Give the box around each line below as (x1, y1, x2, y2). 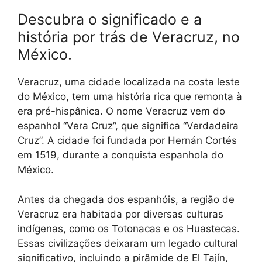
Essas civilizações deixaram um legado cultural (18, 237, 238, 249)
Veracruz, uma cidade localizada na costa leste (18, 76, 240, 88)
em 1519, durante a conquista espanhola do (18, 149, 223, 161)
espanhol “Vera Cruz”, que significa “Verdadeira (18, 120, 239, 132)
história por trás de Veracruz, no (18, 28, 240, 46)
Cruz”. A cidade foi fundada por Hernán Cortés (18, 135, 237, 146)
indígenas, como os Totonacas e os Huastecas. (18, 222, 240, 235)
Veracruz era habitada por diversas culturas (18, 208, 223, 220)
